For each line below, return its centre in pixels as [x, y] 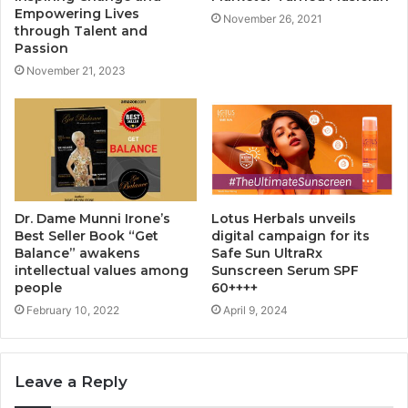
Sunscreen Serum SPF [285, 271]
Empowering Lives [77, 14]
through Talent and [81, 31]
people [38, 288]
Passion [41, 49]
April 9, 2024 [255, 311]
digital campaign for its [291, 236]
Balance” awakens [77, 254]
